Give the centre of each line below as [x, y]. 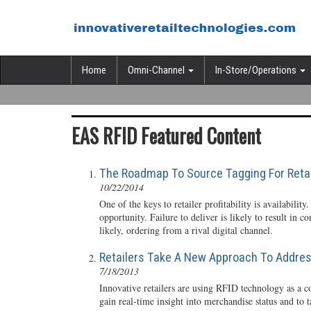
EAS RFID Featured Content [166, 136]
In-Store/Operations [257, 70]
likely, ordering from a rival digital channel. [186, 230]
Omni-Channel [157, 70]
